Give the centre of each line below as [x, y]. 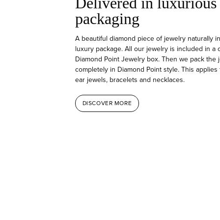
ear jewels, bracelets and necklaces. [131, 80]
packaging [107, 18]
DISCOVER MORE [107, 103]
